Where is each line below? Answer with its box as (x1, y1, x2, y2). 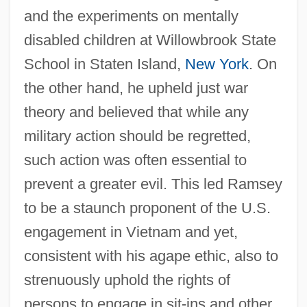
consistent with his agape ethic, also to (23, 247, 278, 265)
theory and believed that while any (23, 103, 249, 121)
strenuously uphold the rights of (23, 271, 230, 289)
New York (184, 56, 249, 73)
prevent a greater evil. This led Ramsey (23, 175, 282, 193)
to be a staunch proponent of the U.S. (23, 199, 271, 217)
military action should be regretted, (23, 127, 251, 145)
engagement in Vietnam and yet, (23, 223, 238, 241)
